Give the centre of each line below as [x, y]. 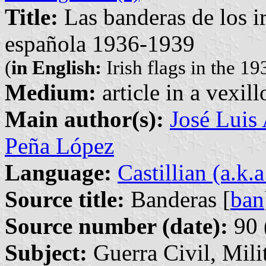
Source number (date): [116, 226]
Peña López [59, 145]
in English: [56, 67]
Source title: [65, 199]
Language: [58, 172]
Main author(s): [84, 119]
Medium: [50, 92]
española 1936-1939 [100, 43]
